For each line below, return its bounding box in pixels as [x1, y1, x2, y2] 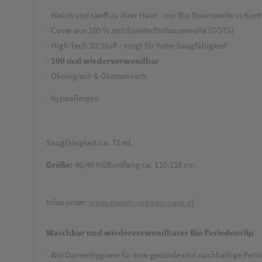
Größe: [46, 159, 73, 170]
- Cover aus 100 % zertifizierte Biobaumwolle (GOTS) [46, 25, 234, 36]
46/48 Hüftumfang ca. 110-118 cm [73, 159, 195, 170]
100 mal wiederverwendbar [51, 55, 159, 66]
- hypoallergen [46, 92, 99, 104]
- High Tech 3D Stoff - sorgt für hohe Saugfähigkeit [46, 40, 227, 51]
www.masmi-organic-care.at [89, 196, 194, 208]
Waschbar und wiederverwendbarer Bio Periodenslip [46, 227, 254, 238]
